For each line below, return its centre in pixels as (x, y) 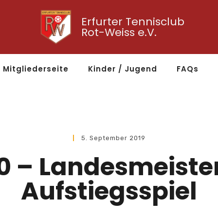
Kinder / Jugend (123, 69)
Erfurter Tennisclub (133, 21)
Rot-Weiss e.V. (119, 32)
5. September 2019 (113, 138)
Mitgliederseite (36, 69)
